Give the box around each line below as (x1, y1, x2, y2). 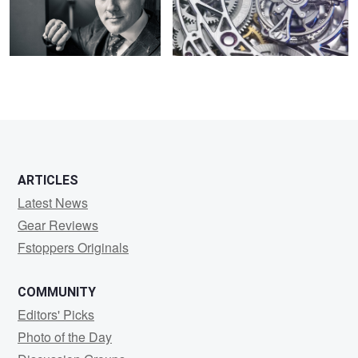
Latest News (18, 193, 88, 213)
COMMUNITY (18, 284, 96, 300)
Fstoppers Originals (18, 238, 129, 257)
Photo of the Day (18, 328, 112, 347)
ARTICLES (18, 173, 78, 189)
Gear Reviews (18, 216, 98, 235)
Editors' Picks (18, 305, 94, 324)
